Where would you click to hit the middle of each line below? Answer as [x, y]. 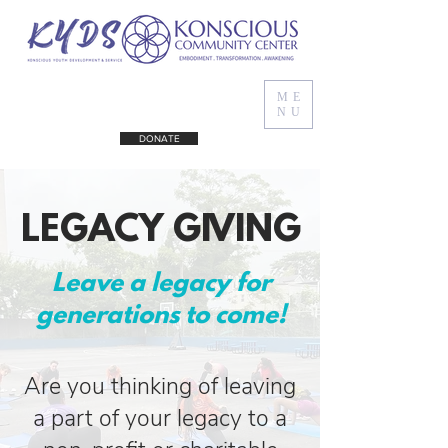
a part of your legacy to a [160, 418]
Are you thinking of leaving [160, 386]
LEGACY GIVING [161, 231]
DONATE [159, 138]
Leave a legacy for [161, 284]
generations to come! [161, 316]
